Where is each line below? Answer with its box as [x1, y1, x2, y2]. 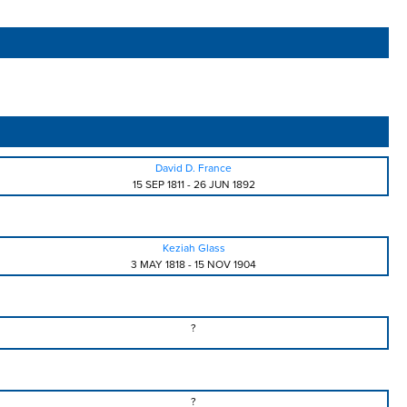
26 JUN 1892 [193, 178, 255, 191]
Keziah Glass [162, 242, 225, 254]
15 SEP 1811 [132, 178, 184, 191]
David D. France [155, 162, 232, 174]
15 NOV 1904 [194, 258, 256, 271]
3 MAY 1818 [131, 258, 185, 271]
